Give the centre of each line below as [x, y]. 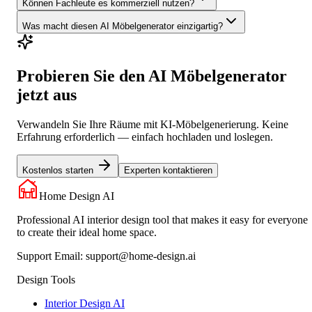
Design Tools [46, 279]
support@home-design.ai [141, 256]
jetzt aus [47, 94]
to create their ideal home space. [87, 232]
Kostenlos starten [59, 170]
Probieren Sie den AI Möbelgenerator [152, 76]
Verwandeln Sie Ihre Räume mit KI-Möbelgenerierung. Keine [153, 124]
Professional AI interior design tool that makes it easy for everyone [162, 219]
